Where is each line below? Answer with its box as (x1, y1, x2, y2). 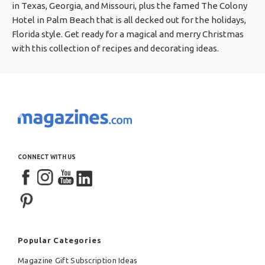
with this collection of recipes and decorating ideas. (12, 43, 219, 53)
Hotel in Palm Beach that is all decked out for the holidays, (12, 14, 246, 25)
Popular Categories (18, 235, 102, 244)
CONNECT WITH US (18, 153, 76, 160)
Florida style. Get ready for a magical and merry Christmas (12, 28, 244, 39)
